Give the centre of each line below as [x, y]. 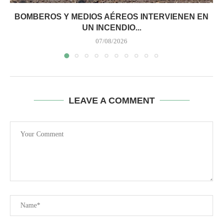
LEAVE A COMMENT [111, 100]
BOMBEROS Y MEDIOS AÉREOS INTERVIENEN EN [111, 16]
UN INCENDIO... [111, 27]
